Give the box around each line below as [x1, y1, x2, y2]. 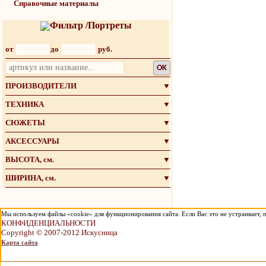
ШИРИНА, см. [5, 173, 56, 182]
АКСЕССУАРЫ [5, 136, 59, 145]
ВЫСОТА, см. [5, 154, 54, 164]
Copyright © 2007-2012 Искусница [1, 228, 118, 237]
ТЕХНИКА [5, 99, 44, 109]
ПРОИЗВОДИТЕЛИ [5, 81, 77, 90]
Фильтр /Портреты [49, 20, 132, 30]
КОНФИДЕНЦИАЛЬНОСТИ [1, 218, 96, 227]
